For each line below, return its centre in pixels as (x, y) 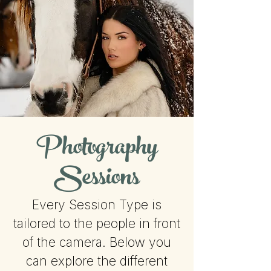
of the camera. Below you (97, 242)
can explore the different (97, 261)
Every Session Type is (97, 205)
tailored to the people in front (97, 224)
